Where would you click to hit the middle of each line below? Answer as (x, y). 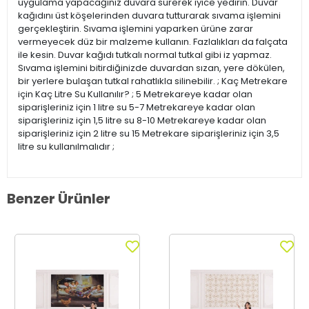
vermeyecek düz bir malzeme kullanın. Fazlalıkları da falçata (153, 42)
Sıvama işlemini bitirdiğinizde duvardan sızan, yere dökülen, (151, 68)
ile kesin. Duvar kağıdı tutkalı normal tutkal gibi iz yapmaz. (145, 55)
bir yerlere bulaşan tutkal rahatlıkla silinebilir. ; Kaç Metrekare (153, 81)
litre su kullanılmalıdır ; (66, 147)
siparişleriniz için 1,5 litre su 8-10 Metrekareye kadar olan (142, 121)
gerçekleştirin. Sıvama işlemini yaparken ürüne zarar (136, 29)
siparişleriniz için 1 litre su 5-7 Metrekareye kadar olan (137, 108)
